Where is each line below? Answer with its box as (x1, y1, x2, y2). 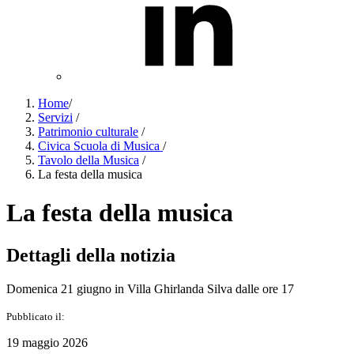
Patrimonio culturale (38, 125, 138, 138)
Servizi (38, 111, 73, 124)
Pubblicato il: (6, 310, 65, 322)
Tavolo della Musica (38, 153, 139, 167)
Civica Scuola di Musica (38, 139, 163, 153)
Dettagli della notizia (6, 244, 175, 265)
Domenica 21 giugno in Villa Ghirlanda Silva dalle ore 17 (6, 281, 294, 296)
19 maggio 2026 (6, 335, 88, 349)
